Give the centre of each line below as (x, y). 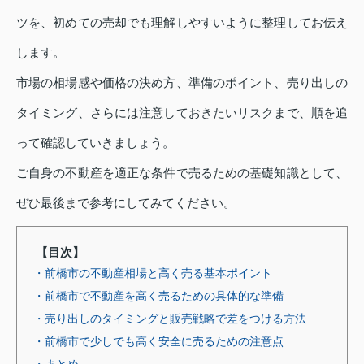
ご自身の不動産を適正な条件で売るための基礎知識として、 (182, 173)
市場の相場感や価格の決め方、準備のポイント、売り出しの (182, 83)
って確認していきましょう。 (95, 143)
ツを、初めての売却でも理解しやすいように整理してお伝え (182, 23)
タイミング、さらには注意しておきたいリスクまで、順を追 (182, 113)
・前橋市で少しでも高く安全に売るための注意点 (158, 342)
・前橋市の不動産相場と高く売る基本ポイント (153, 273)
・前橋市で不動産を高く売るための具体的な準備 (158, 296)
